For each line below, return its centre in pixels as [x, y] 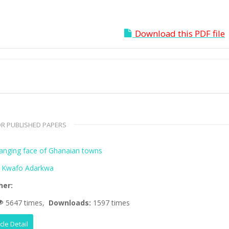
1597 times [112, 203]
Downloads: [71, 203]
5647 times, [26, 203]
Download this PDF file [180, 33]
